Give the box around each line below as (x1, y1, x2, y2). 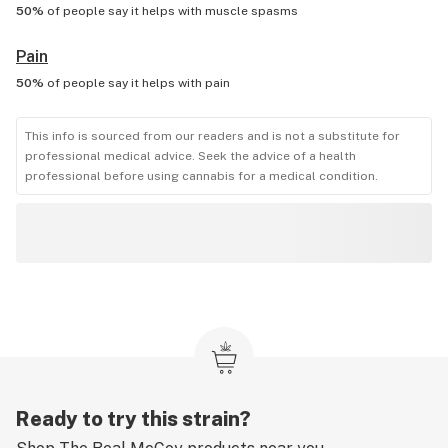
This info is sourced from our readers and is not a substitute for (25, 129, 400, 143)
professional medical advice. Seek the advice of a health (25, 149, 356, 163)
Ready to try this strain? (16, 407, 251, 431)
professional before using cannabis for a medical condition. (25, 169, 378, 183)
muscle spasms (205, 4, 298, 18)
